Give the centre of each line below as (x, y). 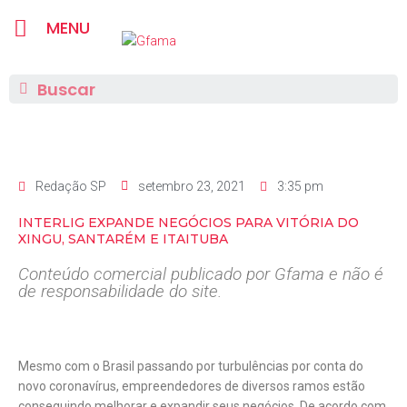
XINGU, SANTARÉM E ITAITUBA (123, 239)
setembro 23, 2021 (192, 186)
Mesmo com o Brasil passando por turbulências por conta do (191, 366)
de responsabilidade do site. (120, 291)
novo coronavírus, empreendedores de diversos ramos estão (192, 386)
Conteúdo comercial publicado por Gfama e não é (201, 274)
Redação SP (71, 186)
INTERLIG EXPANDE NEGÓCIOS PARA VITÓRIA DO (189, 223)
